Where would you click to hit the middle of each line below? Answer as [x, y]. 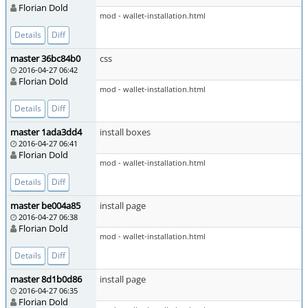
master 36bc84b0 [45, 58]
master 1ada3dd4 [46, 132]
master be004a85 [45, 206]
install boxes [125, 132]
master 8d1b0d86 [46, 279]
